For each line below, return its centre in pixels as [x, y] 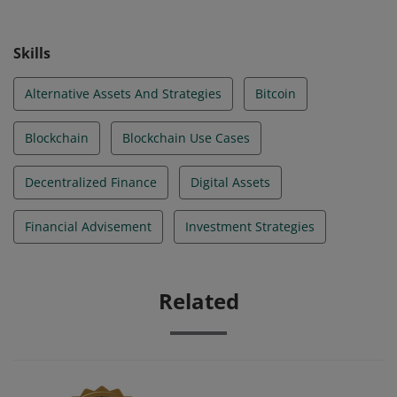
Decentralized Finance [91, 182]
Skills [32, 53]
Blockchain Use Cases [186, 138]
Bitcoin [276, 93]
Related [198, 301]
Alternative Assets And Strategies [123, 93]
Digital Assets [230, 182]
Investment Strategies [250, 226]
